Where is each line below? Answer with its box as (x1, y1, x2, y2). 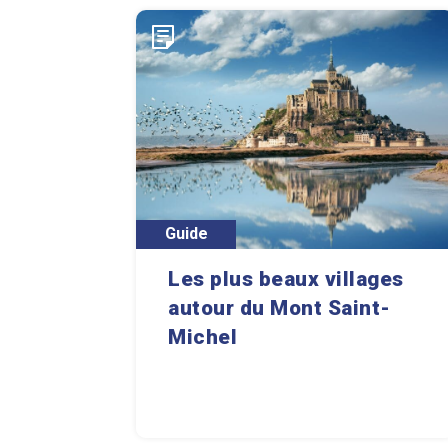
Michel (168, 324, 237, 349)
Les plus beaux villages (168, 266, 404, 291)
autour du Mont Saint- (168, 295, 391, 320)
